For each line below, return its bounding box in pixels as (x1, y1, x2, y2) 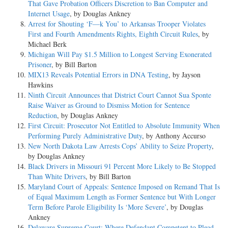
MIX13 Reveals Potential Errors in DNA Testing (28, 70, 168, 80)
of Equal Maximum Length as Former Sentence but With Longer (28, 192, 216, 202)
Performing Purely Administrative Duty (28, 131, 142, 141)
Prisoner (28, 60, 51, 70)
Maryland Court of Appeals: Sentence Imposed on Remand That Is (28, 182, 220, 192)
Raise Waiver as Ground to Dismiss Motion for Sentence (28, 100, 190, 110)
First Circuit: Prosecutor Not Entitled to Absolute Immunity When (28, 121, 220, 131)
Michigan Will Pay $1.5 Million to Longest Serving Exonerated (28, 49, 212, 60)
